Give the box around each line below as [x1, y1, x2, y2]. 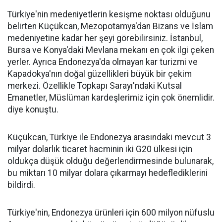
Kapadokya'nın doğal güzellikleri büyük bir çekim [7, 69, 192, 79]
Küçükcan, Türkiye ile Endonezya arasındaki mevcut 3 [7, 132, 211, 142]
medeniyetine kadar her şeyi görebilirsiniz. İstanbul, [7, 33, 203, 43]
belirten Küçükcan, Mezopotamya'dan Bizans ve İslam [7, 21, 213, 31]
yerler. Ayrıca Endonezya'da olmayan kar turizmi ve [7, 57, 198, 67]
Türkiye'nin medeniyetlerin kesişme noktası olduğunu [7, 9, 211, 19]
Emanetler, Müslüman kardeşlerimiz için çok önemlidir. [7, 93, 215, 103]
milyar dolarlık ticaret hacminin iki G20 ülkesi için [7, 144, 192, 154]
